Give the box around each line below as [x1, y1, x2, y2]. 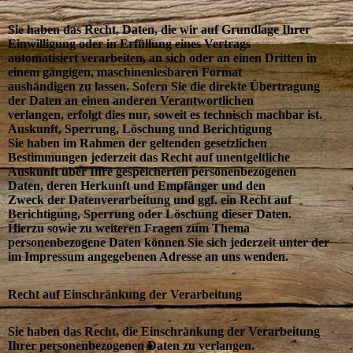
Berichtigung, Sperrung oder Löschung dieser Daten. [8, 207, 292, 221]
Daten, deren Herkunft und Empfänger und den [8, 179, 266, 193]
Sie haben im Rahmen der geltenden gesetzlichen [8, 136, 267, 150]
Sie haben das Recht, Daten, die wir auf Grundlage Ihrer [8, 23, 310, 37]
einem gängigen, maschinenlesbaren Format [8, 65, 242, 80]
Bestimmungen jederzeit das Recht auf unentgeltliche [8, 150, 290, 165]
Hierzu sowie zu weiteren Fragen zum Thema [8, 221, 250, 236]
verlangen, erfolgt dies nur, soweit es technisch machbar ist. [8, 108, 322, 122]
